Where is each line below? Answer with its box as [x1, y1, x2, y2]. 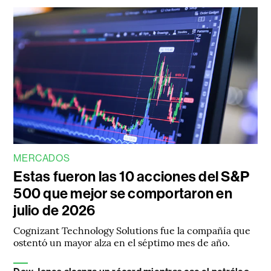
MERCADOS [13, 152, 70, 165]
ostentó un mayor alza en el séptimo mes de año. [13, 235, 230, 249]
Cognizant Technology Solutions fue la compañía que [13, 223, 251, 237]
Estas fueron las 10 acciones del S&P [13, 168, 250, 186]
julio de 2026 [13, 202, 96, 220]
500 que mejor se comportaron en [13, 185, 232, 203]
